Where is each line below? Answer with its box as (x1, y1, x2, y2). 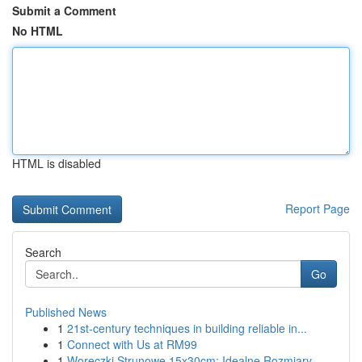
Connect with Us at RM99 (67, 336, 197, 352)
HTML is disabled (12, 155, 101, 171)
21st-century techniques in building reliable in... (67, 320, 307, 336)
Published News (25, 304, 107, 320)
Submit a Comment (12, 2, 116, 19)
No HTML (12, 23, 63, 39)
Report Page (285, 200, 350, 217)
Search (25, 244, 61, 260)
